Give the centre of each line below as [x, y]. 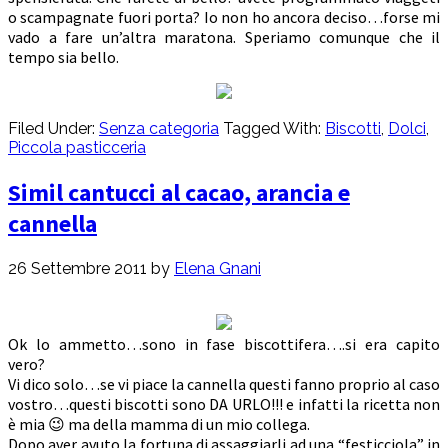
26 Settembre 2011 [77, 269]
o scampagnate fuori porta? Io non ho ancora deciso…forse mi [224, 17]
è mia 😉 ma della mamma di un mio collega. [160, 424]
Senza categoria [159, 129]
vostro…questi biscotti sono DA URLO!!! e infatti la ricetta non [224, 404]
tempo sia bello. [63, 57]
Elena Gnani [217, 269]
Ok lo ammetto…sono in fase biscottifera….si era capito [224, 344]
